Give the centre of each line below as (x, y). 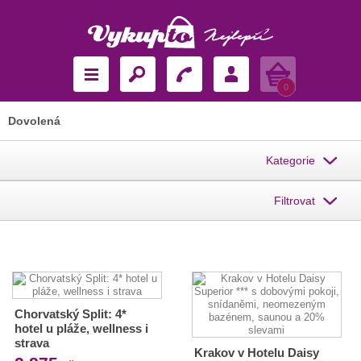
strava (32, 343)
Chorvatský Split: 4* (71, 314)
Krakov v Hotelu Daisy (256, 353)
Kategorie (290, 160)
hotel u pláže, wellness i (81, 328)
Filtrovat (295, 201)
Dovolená (34, 121)
